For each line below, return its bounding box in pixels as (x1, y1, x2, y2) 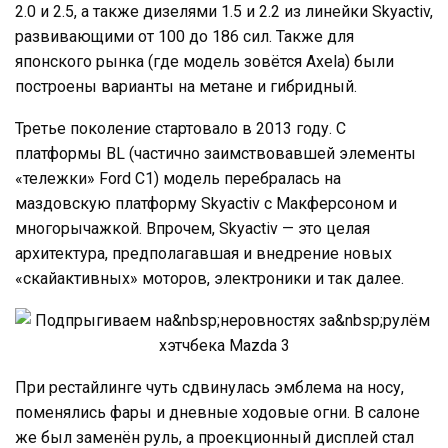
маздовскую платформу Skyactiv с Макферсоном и (15, 193, 397, 213)
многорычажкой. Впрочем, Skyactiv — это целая (15, 218, 370, 238)
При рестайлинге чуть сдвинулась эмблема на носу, (15, 377, 404, 397)
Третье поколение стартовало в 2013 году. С (15, 118, 346, 138)
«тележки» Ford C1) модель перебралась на (15, 168, 341, 188)
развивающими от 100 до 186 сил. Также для (15, 26, 354, 46)
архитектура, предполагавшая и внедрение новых (15, 243, 392, 263)
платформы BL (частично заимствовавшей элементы (15, 143, 416, 163)
